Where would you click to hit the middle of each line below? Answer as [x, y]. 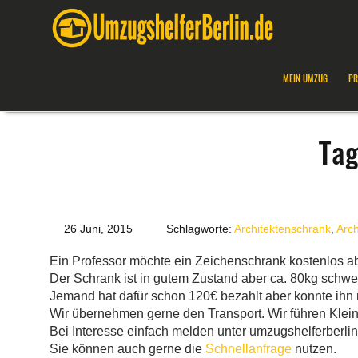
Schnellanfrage [249, 349]
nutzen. [314, 349]
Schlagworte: [199, 229]
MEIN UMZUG [305, 79]
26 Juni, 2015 [97, 229]
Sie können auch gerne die [127, 349]
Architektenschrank [282, 229]
